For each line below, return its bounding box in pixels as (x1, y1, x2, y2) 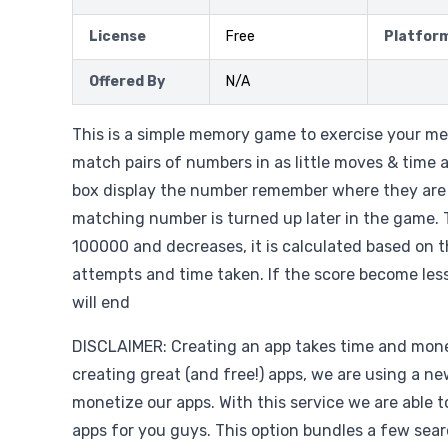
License (89, 28, 146, 45)
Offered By (89, 73, 165, 90)
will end (72, 293, 130, 312)
